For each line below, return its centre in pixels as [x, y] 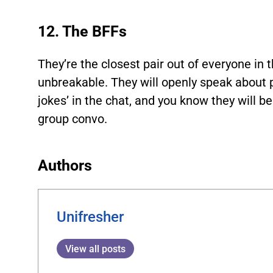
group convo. [73, 119]
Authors [65, 165]
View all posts [96, 249]
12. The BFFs [83, 31]
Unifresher [90, 217]
